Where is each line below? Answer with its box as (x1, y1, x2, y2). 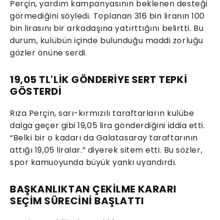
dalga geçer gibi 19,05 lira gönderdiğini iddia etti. (10, 119, 205, 131)
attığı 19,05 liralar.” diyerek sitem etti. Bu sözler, (10, 144, 203, 156)
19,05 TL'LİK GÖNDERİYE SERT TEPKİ (10, 72, 188, 86)
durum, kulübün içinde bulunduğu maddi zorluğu (10, 34, 203, 46)
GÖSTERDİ (10, 84, 62, 98)
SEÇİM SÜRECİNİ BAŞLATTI (10, 193, 144, 208)
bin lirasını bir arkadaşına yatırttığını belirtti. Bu (10, 22, 204, 34)
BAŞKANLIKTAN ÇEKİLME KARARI (10, 182, 177, 196)
